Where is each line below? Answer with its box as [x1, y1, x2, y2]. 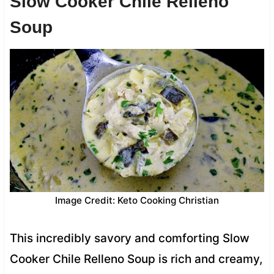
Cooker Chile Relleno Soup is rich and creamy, [9, 251, 262, 266]
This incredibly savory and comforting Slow [9, 231, 250, 245]
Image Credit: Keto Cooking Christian [55, 194, 219, 206]
